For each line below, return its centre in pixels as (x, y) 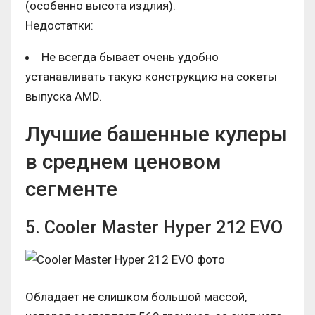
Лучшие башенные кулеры (156, 134)
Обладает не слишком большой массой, (136, 297)
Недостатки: (59, 26)
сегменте (71, 189)
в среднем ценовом (123, 162)
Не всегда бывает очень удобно (130, 57)
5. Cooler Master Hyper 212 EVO (154, 228)
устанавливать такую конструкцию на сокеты (151, 77)
